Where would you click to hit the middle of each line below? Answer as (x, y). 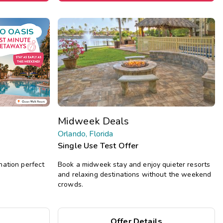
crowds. (70, 184)
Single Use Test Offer (98, 146)
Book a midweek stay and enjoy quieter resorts (134, 164)
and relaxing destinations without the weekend (135, 174)
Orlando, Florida (86, 134)
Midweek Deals (94, 121)
